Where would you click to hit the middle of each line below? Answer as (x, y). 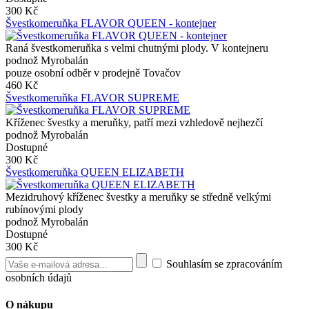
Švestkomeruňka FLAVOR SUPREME (92, 97)
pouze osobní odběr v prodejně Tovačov (93, 72)
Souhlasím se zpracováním (223, 263)
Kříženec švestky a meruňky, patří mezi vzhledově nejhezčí (134, 122)
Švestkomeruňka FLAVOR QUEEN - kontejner (111, 23)
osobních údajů (39, 277)
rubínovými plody (44, 209)
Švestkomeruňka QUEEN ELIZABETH (95, 172)
